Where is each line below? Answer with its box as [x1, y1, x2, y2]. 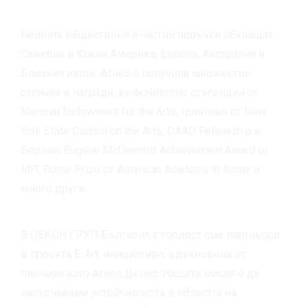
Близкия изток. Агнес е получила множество [21, 67, 251, 80]
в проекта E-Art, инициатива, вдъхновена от [21, 247, 245, 261]
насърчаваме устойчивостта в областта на [21, 285, 236, 299]
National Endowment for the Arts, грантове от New [21, 105, 266, 119]
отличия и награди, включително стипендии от [21, 86, 258, 100]
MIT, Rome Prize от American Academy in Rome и [21, 163, 260, 177]
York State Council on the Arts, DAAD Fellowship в [21, 124, 261, 138]
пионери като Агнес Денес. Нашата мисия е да [21, 266, 259, 280]
